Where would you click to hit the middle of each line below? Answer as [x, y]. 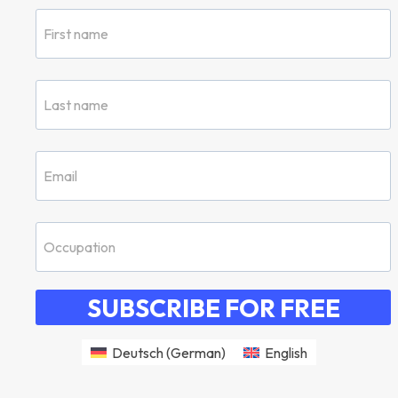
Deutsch [138, 353]
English [287, 353]
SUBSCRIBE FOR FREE [213, 307]
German [196, 353]
